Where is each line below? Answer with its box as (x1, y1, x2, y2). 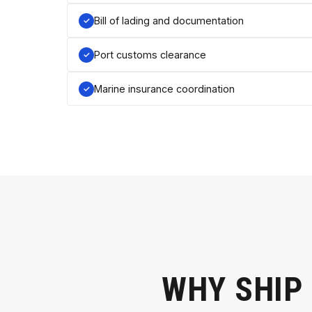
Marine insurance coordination (94, 83, 235, 95)
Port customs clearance (94, 49, 206, 61)
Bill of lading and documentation (94, 15, 244, 26)
